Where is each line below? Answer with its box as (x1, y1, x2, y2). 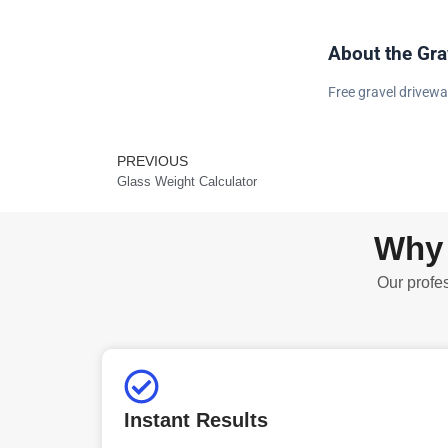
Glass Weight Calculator (117, 173, 257, 189)
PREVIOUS (117, 152, 188, 169)
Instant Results (124, 408, 268, 431)
